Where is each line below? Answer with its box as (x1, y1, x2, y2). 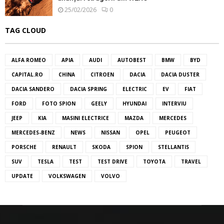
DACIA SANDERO (11, 85, 54, 93)
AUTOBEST (117, 56, 146, 64)
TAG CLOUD (5, 25, 46, 35)
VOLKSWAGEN (48, 172, 85, 180)
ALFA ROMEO (11, 56, 46, 64)
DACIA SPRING (70, 85, 107, 93)
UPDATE (11, 172, 33, 180)
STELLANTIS (158, 143, 189, 151)
